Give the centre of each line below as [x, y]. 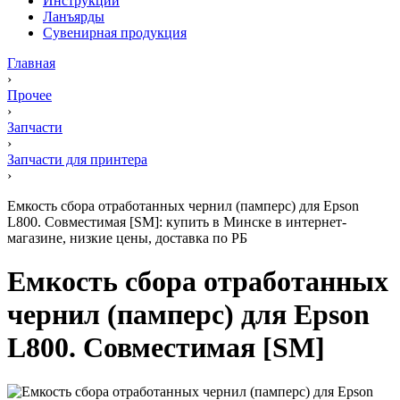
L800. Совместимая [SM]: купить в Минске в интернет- [177, 222]
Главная [31, 63]
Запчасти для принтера [77, 159]
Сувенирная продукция [115, 33]
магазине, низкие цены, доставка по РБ [127, 238]
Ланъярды [74, 17]
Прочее [29, 95]
